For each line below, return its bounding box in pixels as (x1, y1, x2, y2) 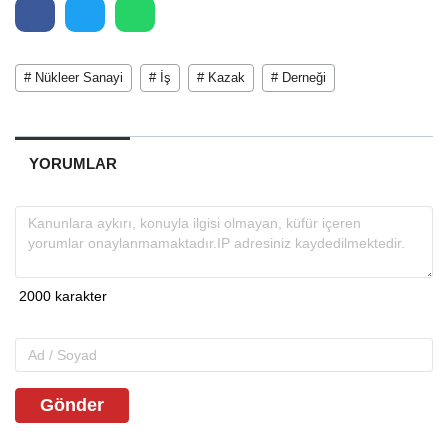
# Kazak (197, 69, 245, 85)
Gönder (40, 394, 104, 415)
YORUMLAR (28, 154, 117, 172)
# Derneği (271, 69, 326, 85)
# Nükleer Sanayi (24, 69, 123, 85)
